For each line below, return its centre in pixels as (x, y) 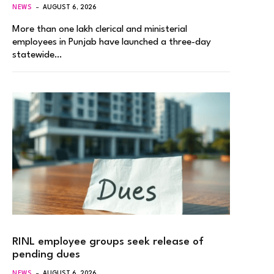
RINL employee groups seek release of (108, 242)
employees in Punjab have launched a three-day (112, 42)
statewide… (37, 55)
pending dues (46, 255)
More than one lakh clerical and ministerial (100, 29)
